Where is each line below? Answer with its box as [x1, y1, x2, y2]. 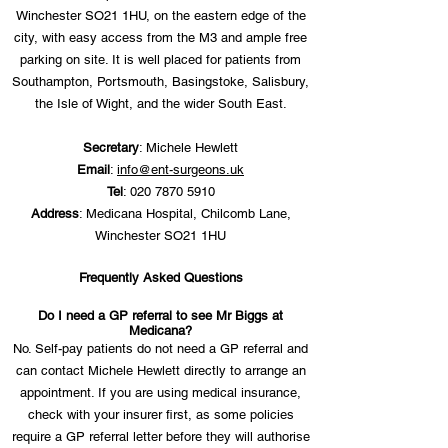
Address [30, 206, 79, 221]
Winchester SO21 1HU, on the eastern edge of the [15, 8, 306, 23]
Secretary [83, 140, 139, 155]
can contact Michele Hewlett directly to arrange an [15, 363, 306, 378]
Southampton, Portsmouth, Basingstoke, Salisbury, [12, 74, 309, 89]
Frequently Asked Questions [78, 270, 243, 285]
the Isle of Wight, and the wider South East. [34, 96, 287, 111]
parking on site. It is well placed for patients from [20, 52, 301, 67]
